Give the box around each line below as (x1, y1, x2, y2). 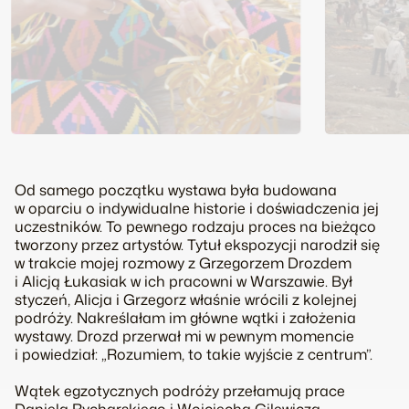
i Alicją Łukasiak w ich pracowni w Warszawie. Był (15, 271, 352, 291)
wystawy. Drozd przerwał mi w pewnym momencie (15, 326, 354, 346)
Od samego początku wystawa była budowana (15, 180, 337, 200)
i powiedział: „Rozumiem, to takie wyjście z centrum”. (15, 344, 372, 364)
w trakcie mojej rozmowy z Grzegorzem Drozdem (15, 253, 351, 273)
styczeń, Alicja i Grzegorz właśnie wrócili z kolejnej (15, 289, 357, 309)
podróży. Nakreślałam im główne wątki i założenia (15, 308, 356, 328)
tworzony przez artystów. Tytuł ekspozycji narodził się (15, 235, 380, 255)
